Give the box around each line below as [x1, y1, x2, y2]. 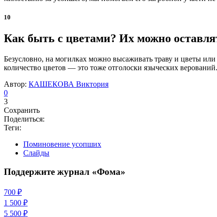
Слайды [23, 149, 49, 157]
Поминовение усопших [23, 140, 101, 149]
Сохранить [4, 106, 40, 115]
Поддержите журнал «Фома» [4, 167, 125, 177]
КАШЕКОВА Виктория [29, 80, 108, 89]
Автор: [4, 80, 29, 89]
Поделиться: [4, 115, 45, 124]
